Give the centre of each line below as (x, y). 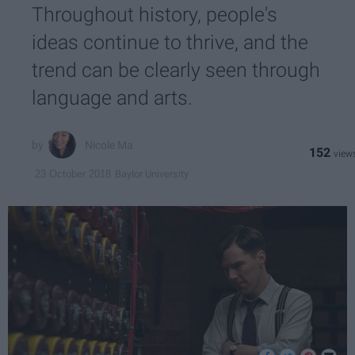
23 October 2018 (73, 174)
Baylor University (152, 174)
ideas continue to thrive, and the (170, 42)
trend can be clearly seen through (176, 70)
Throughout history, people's (155, 15)
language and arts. (112, 98)
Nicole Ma (109, 145)
